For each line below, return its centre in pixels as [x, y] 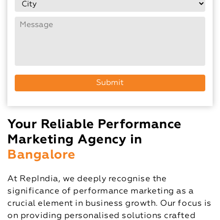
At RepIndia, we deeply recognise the [87, 179]
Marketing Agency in [75, 140]
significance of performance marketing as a [101, 191]
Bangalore [41, 155]
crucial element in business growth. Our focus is [110, 204]
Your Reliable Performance [95, 125]
